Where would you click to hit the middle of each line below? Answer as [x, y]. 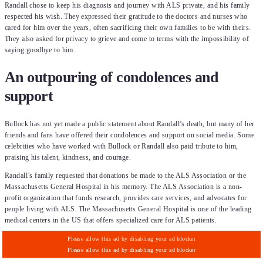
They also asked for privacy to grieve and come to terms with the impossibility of [127, 38]
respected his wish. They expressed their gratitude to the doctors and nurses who [126, 16]
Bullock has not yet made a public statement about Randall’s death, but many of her [130, 124]
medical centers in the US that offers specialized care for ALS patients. [111, 220]
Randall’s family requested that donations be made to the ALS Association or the [126, 175]
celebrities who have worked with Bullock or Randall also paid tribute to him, [122, 146]
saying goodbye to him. [40, 50]
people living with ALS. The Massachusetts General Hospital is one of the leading [128, 209]
